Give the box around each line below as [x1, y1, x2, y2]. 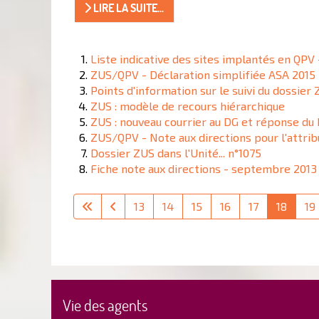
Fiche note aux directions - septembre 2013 [90, 162, 317, 176]
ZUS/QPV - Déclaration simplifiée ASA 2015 [90, 68, 315, 82]
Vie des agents [63, 295, 147, 316]
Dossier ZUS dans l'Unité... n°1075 [90, 146, 261, 160]
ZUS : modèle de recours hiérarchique [90, 99, 285, 113]
